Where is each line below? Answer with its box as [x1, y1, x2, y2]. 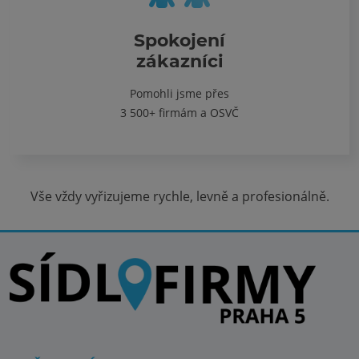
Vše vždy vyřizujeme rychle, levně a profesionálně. [30, 188, 329, 205]
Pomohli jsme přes [130, 86, 229, 101]
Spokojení [134, 30, 225, 51]
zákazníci [135, 50, 224, 72]
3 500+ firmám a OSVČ [120, 105, 239, 120]
